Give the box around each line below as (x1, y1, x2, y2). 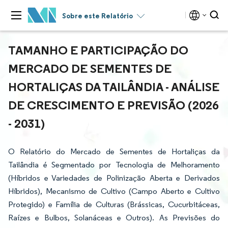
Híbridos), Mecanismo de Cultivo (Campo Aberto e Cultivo (8, 186, 220, 196)
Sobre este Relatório (62, 11, 133, 20)
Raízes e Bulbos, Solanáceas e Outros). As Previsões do (8, 213, 220, 222)
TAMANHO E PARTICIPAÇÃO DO (8, 42, 188, 58)
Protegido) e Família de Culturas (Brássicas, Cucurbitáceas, (8, 199, 220, 209)
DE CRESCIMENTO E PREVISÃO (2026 (8, 97, 219, 112)
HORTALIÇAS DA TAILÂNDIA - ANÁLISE (8, 79, 219, 94)
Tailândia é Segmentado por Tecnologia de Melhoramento (8, 160, 220, 169)
